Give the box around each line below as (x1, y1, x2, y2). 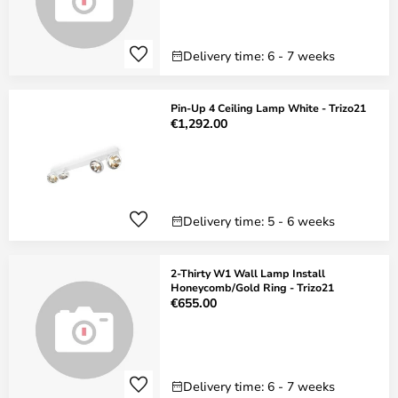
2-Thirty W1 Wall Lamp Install (171, 266, 326, 280)
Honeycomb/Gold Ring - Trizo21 (171, 280, 334, 294)
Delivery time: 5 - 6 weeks (183, 212, 335, 229)
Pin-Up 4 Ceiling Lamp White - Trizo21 (171, 100, 366, 115)
